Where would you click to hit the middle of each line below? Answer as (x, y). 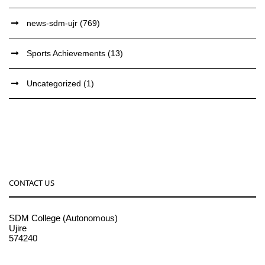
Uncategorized (54, 84)
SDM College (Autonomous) (63, 218)
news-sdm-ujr (52, 23)
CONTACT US (32, 183)
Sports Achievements (66, 54)
